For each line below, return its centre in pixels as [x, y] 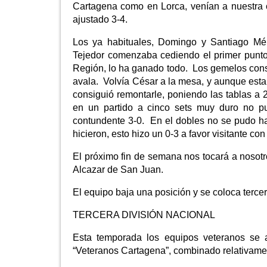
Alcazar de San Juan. [119, 169]
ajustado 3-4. [100, 19]
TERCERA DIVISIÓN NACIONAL [144, 215]
